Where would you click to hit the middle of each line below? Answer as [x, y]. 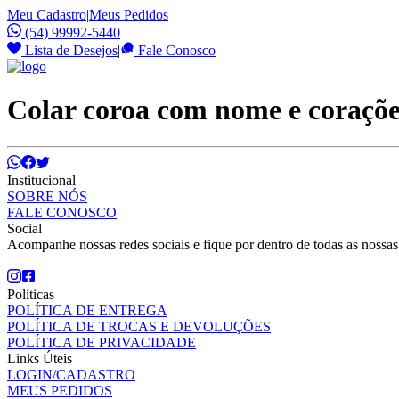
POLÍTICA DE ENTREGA [87, 310]
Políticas [31, 294]
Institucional [41, 180]
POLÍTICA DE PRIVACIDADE [102, 342]
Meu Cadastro [47, 15]
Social [24, 228]
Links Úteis [40, 358]
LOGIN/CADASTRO [71, 374]
